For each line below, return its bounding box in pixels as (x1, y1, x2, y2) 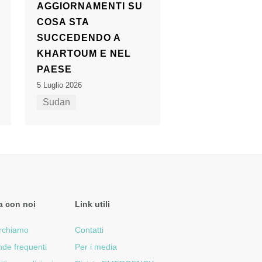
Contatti (74, 225, 104, 235)
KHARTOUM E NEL (36, 49, 131, 59)
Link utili (74, 199, 110, 209)
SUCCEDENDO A (36, 33, 120, 43)
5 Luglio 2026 (36, 81, 82, 90)
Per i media (74, 242, 117, 252)
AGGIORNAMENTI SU (36, 1, 143, 12)
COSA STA (36, 17, 89, 27)
